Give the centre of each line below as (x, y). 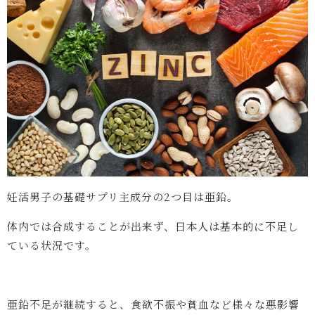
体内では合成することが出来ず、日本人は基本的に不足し (153, 226)
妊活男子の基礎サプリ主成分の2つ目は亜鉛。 (123, 197)
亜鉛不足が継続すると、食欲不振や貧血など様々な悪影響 (153, 304)
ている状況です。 (52, 245)
